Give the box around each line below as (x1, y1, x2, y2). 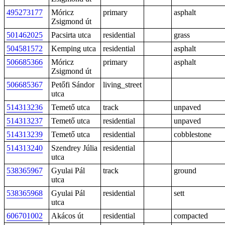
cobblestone (174, 130, 211, 139)
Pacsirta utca (51, 31, 91, 39)
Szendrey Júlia (51, 144, 97, 152)
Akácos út (51, 211, 83, 220)
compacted (174, 211, 208, 220)
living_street (103, 80, 142, 89)
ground (174, 166, 196, 175)
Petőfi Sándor (51, 80, 94, 89)
